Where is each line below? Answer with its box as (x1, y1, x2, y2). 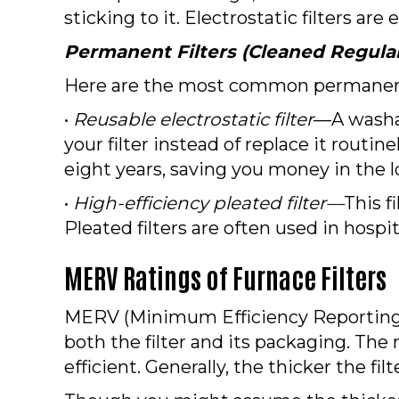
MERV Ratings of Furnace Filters (64, 258, 387, 294)
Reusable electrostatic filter (73, 108, 313, 130)
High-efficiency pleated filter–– (73, 191, 344, 214)
